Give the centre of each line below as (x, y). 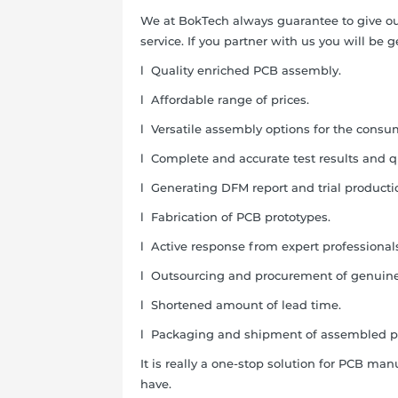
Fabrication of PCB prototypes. (240, 217)
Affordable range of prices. (230, 99)
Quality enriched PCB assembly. (246, 70)
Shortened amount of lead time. (246, 305)
